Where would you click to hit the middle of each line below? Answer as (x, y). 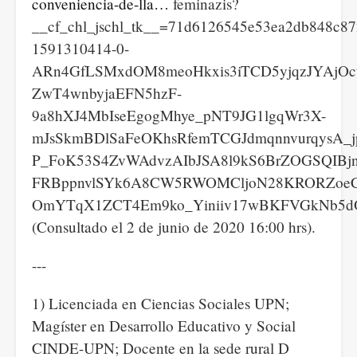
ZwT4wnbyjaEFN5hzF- (107, 93)
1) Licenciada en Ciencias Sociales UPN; (161, 303)
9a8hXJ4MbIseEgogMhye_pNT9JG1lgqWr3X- (179, 115)
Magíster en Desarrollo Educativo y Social (164, 326)
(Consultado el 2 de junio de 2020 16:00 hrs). (174, 227)
